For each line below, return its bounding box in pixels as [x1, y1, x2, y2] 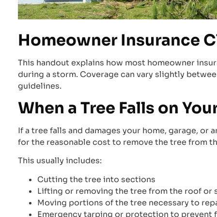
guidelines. [18, 80, 62, 91]
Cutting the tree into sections [37, 174, 155, 185]
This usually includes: [18, 155, 102, 166]
